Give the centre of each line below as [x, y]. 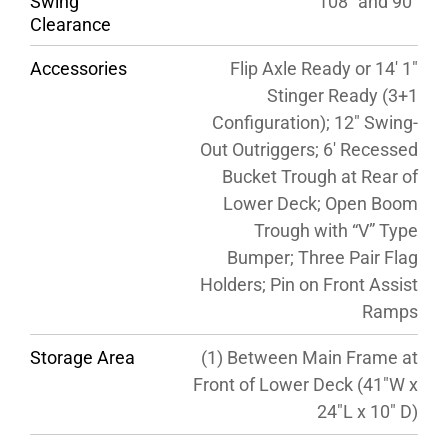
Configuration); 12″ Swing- [314, 122]
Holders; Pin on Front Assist [308, 284]
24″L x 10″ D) [367, 411]
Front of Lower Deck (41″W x [305, 384]
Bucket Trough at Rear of [319, 176]
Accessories [78, 68]
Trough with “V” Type [335, 230]
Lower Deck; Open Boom [320, 203]
